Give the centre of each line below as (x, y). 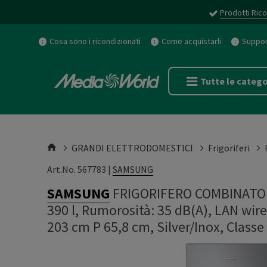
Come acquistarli (191, 41)
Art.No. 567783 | (80, 169)
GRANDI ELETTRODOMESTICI (132, 148)
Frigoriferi (229, 148)
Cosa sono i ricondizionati (95, 41)
